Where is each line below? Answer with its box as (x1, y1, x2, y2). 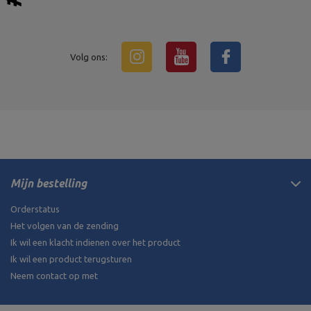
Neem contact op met (10, 271, 98, 281)
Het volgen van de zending (10, 221, 119, 231)
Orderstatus (10, 204, 60, 215)
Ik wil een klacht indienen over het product (10, 237, 180, 248)
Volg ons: (70, 52, 108, 62)
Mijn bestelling (10, 177, 87, 190)
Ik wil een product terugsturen (10, 254, 132, 264)
